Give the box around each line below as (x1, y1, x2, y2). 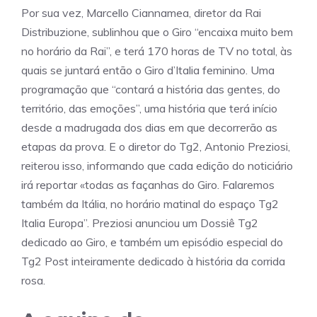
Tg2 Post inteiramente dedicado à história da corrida (21, 254, 285, 268)
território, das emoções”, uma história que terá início (21, 101, 277, 115)
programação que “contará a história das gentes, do (21, 82, 280, 96)
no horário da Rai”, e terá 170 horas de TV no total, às (21, 44, 292, 58)
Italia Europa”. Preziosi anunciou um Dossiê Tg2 (21, 216, 258, 230)
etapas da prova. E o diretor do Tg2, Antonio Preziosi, (21, 139, 290, 154)
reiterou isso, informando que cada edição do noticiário (21, 158, 293, 173)
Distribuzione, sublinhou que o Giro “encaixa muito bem (21, 25, 293, 39)
